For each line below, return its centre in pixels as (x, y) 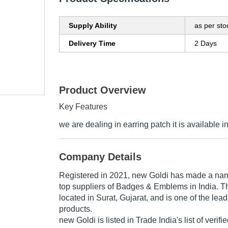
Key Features (83, 107)
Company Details (100, 157)
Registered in (84, 176)
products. (76, 209)
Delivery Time (92, 44)
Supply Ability (93, 26)
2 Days (206, 44)
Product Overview (103, 90)
